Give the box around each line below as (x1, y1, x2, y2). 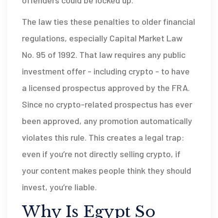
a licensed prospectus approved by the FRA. (22, 82, 190, 93)
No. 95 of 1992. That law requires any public (22, 49, 185, 60)
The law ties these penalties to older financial (22, 16, 195, 27)
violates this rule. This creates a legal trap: (22, 132, 184, 143)
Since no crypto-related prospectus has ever (22, 99, 192, 110)
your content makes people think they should (22, 165, 191, 176)
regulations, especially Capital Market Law (22, 33, 182, 44)
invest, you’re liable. (22, 182, 97, 193)
